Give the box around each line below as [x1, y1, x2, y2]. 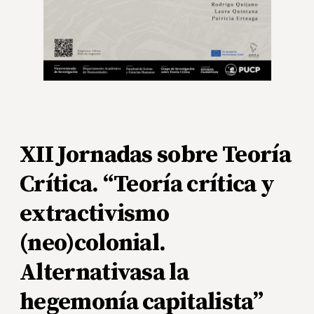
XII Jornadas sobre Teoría [20, 139, 291, 170]
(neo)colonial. [20, 228, 166, 258]
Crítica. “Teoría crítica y [20, 169, 275, 199]
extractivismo [20, 198, 170, 228]
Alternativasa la [20, 257, 189, 287]
